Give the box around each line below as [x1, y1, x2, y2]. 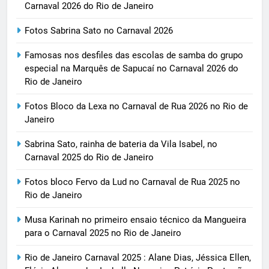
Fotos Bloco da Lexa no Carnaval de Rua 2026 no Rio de [25, 101, 248, 112]
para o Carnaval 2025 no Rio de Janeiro [25, 228, 181, 239]
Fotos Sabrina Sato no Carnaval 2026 [25, 25, 173, 37]
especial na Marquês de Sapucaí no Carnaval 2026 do [25, 63, 238, 74]
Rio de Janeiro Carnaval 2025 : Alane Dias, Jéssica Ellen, [25, 252, 251, 264]
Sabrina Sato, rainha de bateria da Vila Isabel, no [25, 139, 217, 150]
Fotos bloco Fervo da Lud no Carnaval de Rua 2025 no [25, 177, 240, 188]
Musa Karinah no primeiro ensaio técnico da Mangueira [25, 214, 246, 226]
